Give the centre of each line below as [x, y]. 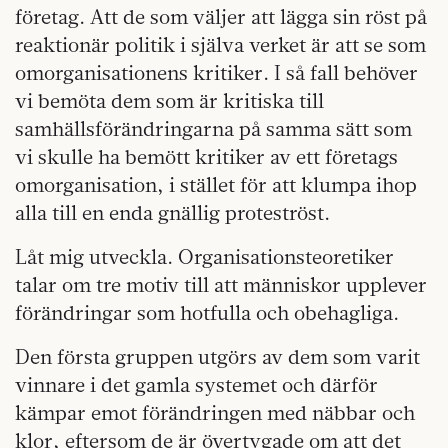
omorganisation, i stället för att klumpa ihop [216, 184]
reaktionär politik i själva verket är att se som [220, 44]
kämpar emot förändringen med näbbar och [215, 412]
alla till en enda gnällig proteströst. [172, 212]
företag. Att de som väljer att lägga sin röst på [221, 16]
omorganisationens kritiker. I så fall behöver [216, 72]
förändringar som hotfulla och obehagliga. [207, 312]
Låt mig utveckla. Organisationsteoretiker [204, 256]
